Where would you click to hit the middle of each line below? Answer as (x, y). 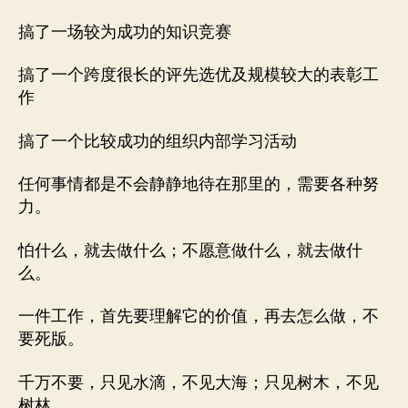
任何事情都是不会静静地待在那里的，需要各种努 (199, 184)
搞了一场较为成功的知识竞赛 (125, 32)
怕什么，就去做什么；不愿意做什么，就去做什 (190, 250)
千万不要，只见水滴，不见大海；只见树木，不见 (199, 382)
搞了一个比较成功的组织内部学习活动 (158, 141)
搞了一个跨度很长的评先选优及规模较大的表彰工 (199, 75)
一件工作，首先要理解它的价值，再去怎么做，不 (199, 316)
